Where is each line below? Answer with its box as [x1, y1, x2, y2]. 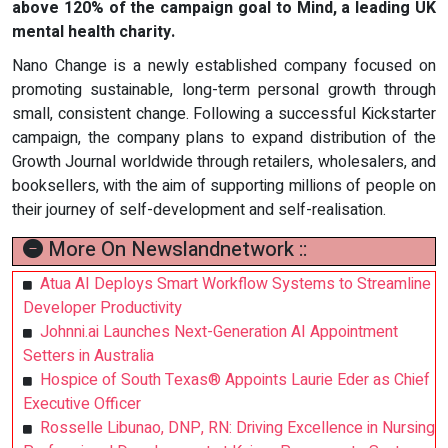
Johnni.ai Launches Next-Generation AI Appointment [40, 319, 398, 344]
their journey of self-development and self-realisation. [12, 197, 386, 222]
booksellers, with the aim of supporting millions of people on [12, 173, 436, 198]
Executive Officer [23, 391, 141, 416]
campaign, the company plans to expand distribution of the [12, 125, 436, 150]
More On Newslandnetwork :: [43, 234, 307, 264]
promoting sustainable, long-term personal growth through [12, 77, 436, 102]
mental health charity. [12, 19, 175, 44]
